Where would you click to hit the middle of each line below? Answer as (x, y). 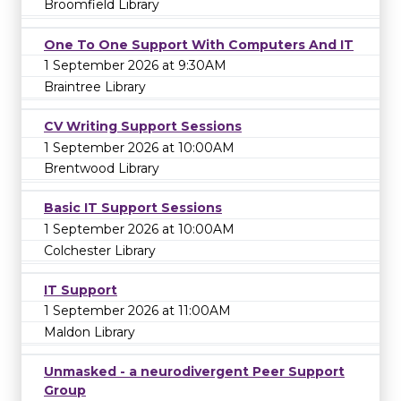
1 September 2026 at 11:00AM (137, 311)
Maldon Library (90, 332)
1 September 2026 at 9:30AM (135, 66)
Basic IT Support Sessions (133, 208)
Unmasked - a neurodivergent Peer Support (194, 372)
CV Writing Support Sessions (143, 126)
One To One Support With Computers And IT (199, 44)
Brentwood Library (102, 169)
